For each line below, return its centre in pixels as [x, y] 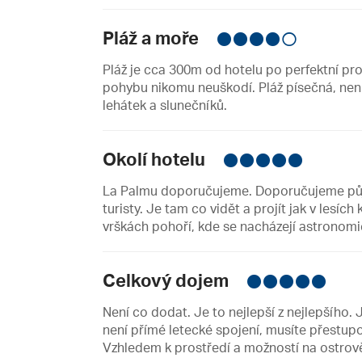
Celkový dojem [168, 280]
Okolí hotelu [156, 159]
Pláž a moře [153, 38]
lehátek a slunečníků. [165, 105]
